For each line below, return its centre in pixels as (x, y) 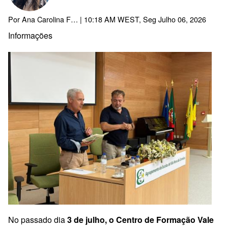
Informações (30, 36)
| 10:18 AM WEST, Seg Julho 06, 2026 (142, 19)
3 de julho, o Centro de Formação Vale (140, 220)
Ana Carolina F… (50, 19)
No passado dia (38, 220)
